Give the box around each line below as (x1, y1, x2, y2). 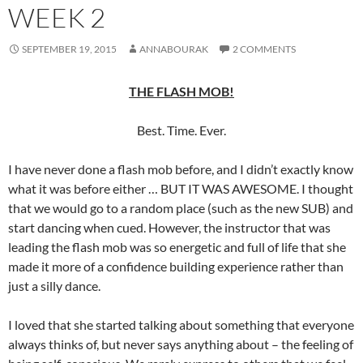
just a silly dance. (8, 277, 100, 293)
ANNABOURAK (139, 42, 208, 55)
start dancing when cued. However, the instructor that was (8, 219, 331, 235)
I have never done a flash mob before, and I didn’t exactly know (8, 160, 353, 177)
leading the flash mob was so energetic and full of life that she (8, 238, 346, 254)
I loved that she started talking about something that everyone (8, 316, 354, 332)
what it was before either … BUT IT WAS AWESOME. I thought (8, 180, 353, 196)
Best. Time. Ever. (137, 122, 226, 138)
